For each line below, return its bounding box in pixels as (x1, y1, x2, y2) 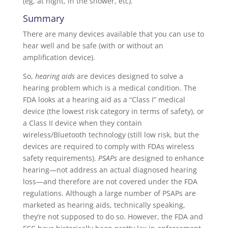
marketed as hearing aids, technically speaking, (22, 199, 185, 210)
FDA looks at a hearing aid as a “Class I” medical (22, 94, 185, 104)
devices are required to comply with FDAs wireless (22, 141, 194, 151)
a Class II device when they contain (22, 118, 142, 128)
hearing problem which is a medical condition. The (22, 82, 196, 93)
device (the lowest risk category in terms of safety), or (22, 106, 204, 116)
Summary (22, 12, 64, 24)
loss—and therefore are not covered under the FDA (22, 176, 197, 186)
